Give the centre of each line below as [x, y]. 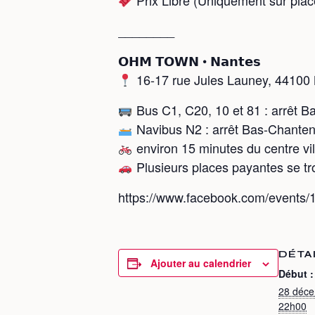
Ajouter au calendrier [201, 263]
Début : [296, 274]
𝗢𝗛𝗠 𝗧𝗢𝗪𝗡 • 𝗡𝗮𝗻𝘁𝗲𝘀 [189, 60]
